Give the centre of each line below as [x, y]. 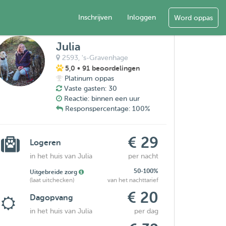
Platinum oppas [90, 78]
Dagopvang [52, 198]
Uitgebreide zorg [54, 172]
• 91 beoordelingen [109, 68]
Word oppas [193, 18]
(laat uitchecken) [52, 180]
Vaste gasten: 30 [91, 89]
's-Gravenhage [105, 58]
